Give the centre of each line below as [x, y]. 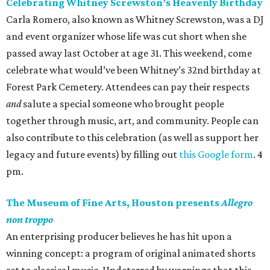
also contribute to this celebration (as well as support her [132, 138]
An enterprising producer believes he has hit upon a [119, 237]
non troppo [30, 220]
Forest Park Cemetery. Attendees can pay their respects [128, 87]
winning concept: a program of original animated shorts [131, 253]
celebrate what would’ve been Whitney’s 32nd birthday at [133, 70]
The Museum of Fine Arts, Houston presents [114, 203]
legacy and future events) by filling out [93, 155]
